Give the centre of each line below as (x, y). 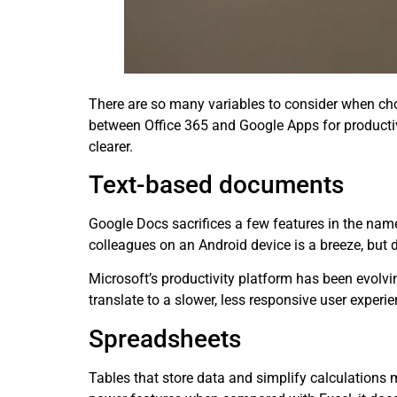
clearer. (111, 146)
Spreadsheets (165, 339)
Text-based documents (216, 185)
